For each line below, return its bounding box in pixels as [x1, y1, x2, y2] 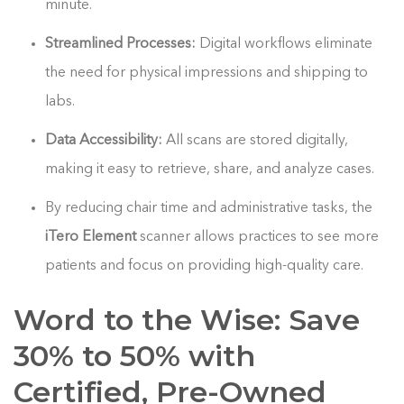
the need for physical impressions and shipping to [45, 66, 369, 81]
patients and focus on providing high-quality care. [45, 259, 364, 274]
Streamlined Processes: [45, 37, 197, 52]
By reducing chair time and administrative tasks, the [45, 201, 373, 216]
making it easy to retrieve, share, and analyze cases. [45, 162, 375, 178]
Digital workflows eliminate [196, 37, 373, 52]
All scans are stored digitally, [162, 133, 349, 149]
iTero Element [45, 230, 137, 245]
